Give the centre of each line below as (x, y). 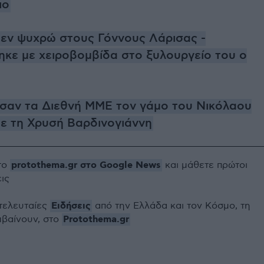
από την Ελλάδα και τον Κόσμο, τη (171, 206)
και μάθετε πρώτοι (205, 166)
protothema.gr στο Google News (86, 166)
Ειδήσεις (71, 206)
